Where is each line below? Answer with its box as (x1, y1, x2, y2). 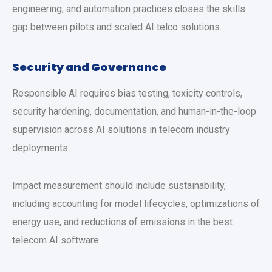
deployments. (12, 142, 70, 154)
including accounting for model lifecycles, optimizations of (12, 198, 260, 209)
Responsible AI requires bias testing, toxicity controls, (12, 87, 242, 99)
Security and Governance (12, 59, 168, 75)
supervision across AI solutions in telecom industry (12, 124, 230, 135)
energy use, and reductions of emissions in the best (12, 216, 233, 228)
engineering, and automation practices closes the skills (12, 3, 245, 15)
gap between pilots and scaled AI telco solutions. (12, 21, 222, 33)
